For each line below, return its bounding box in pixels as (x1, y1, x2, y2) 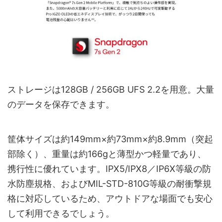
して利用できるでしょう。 (7, 208, 114, 219)
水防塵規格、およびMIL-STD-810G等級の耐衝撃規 (7, 178, 212, 189)
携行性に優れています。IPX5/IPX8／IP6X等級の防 (7, 164, 211, 174)
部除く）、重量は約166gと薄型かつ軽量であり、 (7, 149, 206, 160)
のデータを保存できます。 (7, 99, 114, 110)
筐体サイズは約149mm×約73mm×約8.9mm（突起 (7, 134, 213, 145)
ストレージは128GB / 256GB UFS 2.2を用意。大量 (7, 84, 214, 95)
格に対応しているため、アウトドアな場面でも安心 (7, 193, 213, 204)
